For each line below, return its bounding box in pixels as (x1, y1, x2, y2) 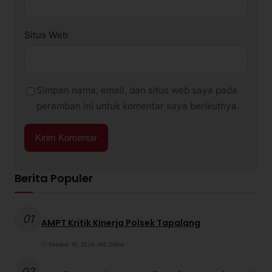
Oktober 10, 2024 (49, 240, 94, 248)
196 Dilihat (97, 240, 124, 248)
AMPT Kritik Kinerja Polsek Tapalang (41, 217, 200, 229)
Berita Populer (15, 170, 93, 186)
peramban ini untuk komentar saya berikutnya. (36, 100, 239, 112)
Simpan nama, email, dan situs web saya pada (36, 84, 237, 96)
